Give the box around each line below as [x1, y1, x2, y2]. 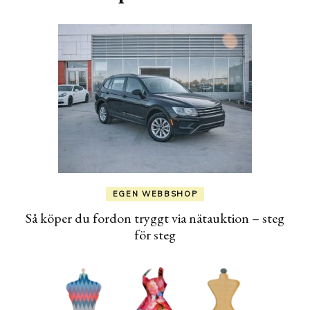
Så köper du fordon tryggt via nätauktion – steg [26, 208, 284, 227]
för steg [134, 225, 176, 244]
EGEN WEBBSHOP [112, 188, 198, 199]
